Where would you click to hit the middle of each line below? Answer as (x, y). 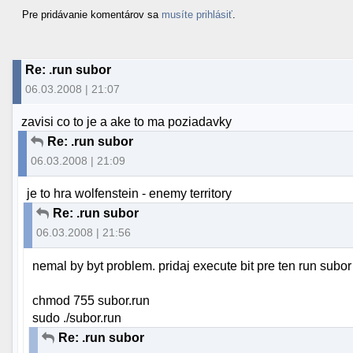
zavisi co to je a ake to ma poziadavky (127, 122)
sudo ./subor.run (77, 318)
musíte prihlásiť (197, 14)
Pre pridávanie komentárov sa (92, 14)
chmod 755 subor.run (91, 300)
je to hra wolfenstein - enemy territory (130, 194)
